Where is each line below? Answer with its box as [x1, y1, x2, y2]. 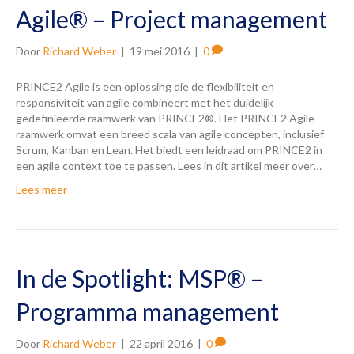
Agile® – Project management [16, 4, 327, 33]
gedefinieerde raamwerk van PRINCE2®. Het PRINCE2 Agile [16, 111, 314, 125]
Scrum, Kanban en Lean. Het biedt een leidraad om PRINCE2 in [16, 142, 322, 156]
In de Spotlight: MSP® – [16, 263, 263, 292]
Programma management [16, 296, 279, 326]
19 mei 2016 [130, 43, 190, 58]
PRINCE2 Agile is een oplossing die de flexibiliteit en [16, 79, 274, 93]
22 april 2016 [130, 336, 193, 350]
